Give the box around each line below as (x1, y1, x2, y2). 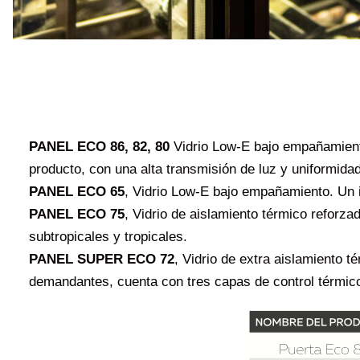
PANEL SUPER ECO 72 (29, 251, 174, 267)
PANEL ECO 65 (29, 183, 125, 199)
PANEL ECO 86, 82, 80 (29, 138, 170, 154)
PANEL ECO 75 (29, 206, 125, 222)
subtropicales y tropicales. (29, 228, 187, 244)
